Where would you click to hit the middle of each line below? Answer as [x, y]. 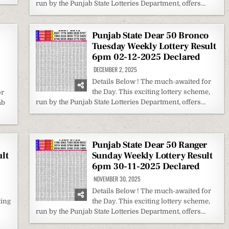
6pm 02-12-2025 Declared [146, 57]
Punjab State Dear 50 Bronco [150, 36]
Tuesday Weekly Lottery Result [154, 46]
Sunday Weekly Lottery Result [152, 156]
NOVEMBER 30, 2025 [116, 179]
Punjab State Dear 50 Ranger [150, 145]
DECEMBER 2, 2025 [114, 69]
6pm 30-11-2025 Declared [146, 166]
